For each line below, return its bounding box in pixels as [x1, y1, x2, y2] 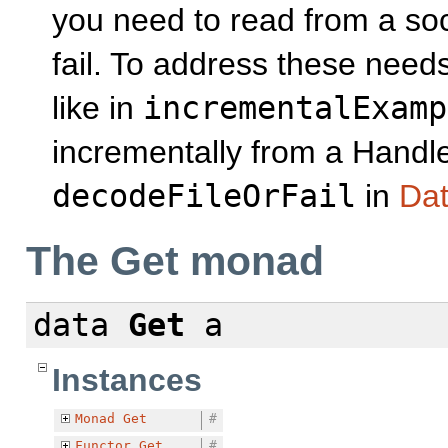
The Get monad [26, 238, 324, 285]
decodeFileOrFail [52, 178, 356, 215]
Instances [52, 361, 202, 398]
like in [52, 90, 143, 127]
